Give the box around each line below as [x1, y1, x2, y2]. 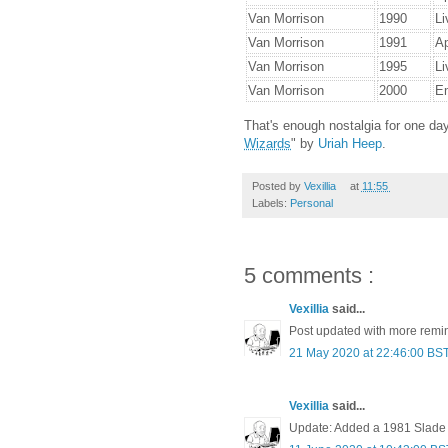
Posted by [252, 180, 304, 193]
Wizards [244, 136, 291, 152]
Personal [290, 197, 333, 210]
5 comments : [244, 263, 374, 289]
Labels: [252, 197, 290, 210]
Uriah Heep [318, 136, 382, 152]
